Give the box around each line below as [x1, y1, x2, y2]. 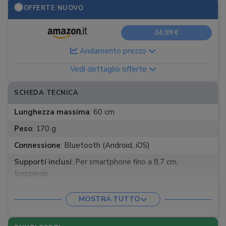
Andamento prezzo [78, 46, 148, 56]
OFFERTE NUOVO [23, 4, 83, 13]
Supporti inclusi [14, 157, 72, 167]
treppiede [14, 168, 49, 179]
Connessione [14, 140, 61, 150]
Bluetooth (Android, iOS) [62, 140, 150, 150]
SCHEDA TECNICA [14, 88, 78, 97]
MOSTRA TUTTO [79, 194, 140, 204]
